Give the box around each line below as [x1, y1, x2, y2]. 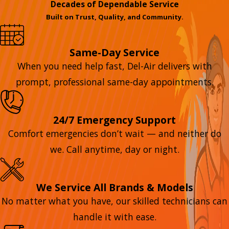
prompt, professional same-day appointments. [15, 76, 214, 88]
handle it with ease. [73, 210, 156, 223]
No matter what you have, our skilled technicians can [2, 194, 227, 207]
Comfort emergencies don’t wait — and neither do [8, 127, 221, 140]
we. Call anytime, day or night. [50, 143, 179, 156]
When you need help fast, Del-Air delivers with [17, 60, 212, 73]
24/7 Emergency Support [53, 113, 176, 127]
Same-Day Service [70, 45, 159, 60]
